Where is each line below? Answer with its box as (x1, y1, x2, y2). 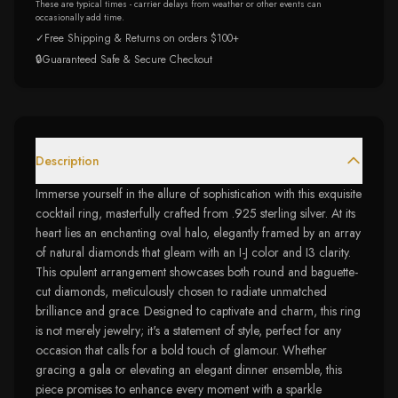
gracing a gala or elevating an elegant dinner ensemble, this (36, 361, 342, 378)
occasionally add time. (36, 11, 124, 24)
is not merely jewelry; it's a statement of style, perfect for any (36, 322, 341, 339)
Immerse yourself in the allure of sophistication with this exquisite (36, 185, 362, 203)
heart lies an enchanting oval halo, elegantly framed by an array (36, 224, 361, 242)
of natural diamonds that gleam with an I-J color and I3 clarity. (36, 243, 351, 261)
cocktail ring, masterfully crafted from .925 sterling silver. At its (36, 204, 355, 222)
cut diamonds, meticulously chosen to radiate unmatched (36, 283, 327, 300)
